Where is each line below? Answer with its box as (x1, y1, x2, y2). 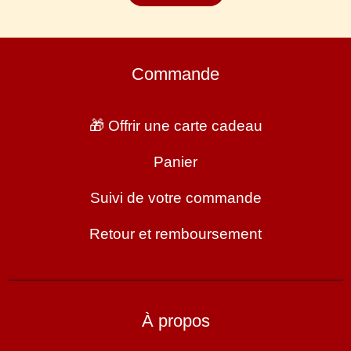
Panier (154, 153, 197, 170)
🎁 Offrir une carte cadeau (89, 117, 262, 134)
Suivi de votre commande (89, 189, 262, 206)
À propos (141, 310, 210, 331)
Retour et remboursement (89, 225, 262, 242)
